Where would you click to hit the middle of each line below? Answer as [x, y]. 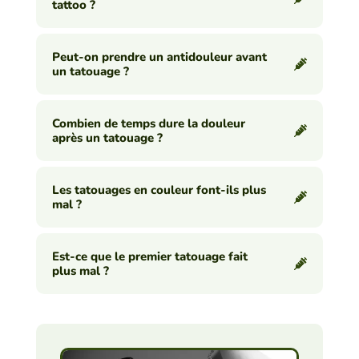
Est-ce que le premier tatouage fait [149, 257]
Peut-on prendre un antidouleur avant [159, 57]
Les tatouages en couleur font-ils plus [159, 190]
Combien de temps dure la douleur [148, 124]
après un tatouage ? [107, 138]
